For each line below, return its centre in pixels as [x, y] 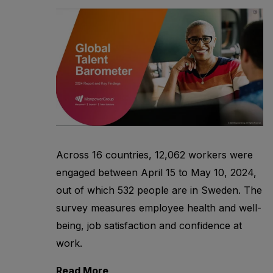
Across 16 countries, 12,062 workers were [154, 154]
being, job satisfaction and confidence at [149, 225]
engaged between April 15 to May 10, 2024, [156, 172]
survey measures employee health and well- [159, 207]
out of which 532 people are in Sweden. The [159, 190]
